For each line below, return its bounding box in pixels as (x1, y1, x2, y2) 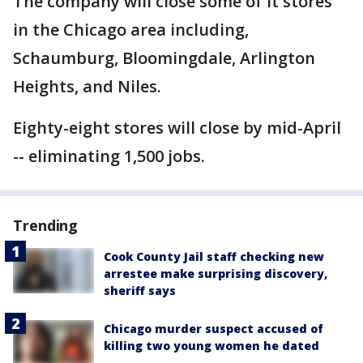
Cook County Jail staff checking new (104, 249, 324, 265)
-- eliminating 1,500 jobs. (13, 145, 205, 168)
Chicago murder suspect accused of (104, 321, 323, 337)
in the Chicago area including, (13, 19, 249, 41)
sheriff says (104, 283, 176, 299)
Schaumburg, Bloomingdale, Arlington (13, 47, 315, 70)
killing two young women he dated (104, 338, 319, 354)
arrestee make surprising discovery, (104, 266, 327, 282)
